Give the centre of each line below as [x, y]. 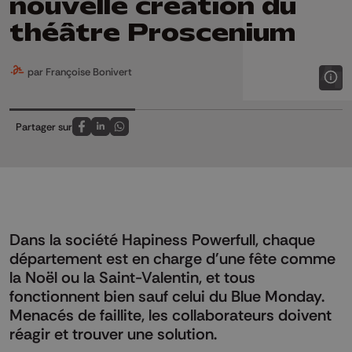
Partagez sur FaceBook [133, 134]
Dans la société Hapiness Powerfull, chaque [162, 239]
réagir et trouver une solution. [113, 334]
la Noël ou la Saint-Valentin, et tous [132, 277]
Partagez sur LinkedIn [148, 134]
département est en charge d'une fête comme [172, 258]
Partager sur [44, 126]
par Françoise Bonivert [79, 71]
